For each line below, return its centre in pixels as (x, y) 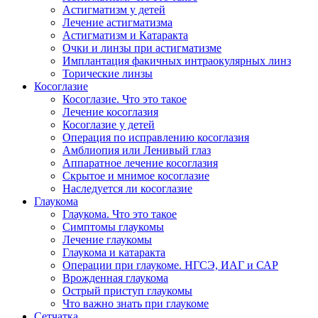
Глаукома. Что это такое (120, 214)
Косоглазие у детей (109, 125)
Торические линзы (108, 74)
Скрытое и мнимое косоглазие (136, 176)
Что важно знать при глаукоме (136, 304)
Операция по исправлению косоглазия (156, 138)
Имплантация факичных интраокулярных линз (177, 61)
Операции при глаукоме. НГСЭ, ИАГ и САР (170, 265)
